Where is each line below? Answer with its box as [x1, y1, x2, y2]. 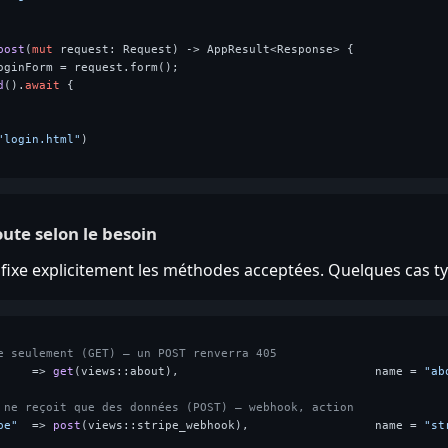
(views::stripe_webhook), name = [80, 418, 424, 432]
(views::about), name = [73, 364, 424, 378]
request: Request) [52, 42, 186, 56]
